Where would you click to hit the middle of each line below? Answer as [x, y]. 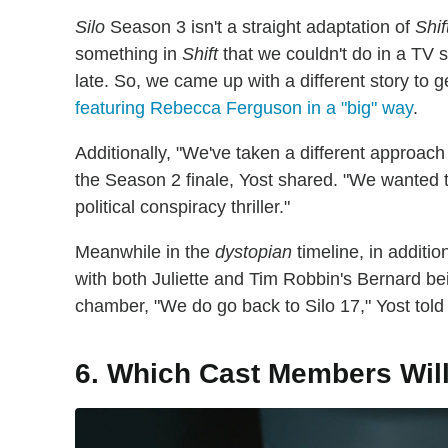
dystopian [253, 252]
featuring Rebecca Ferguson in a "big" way [244, 108]
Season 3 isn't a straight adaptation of [260, 27]
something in [128, 54]
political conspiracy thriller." [182, 207]
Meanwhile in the [145, 252]
